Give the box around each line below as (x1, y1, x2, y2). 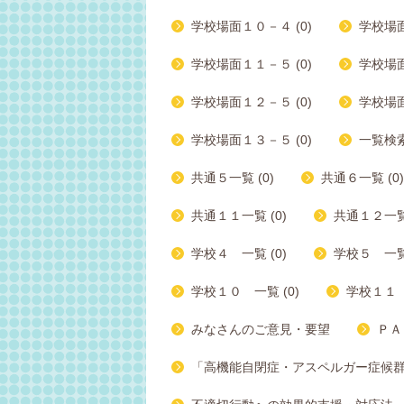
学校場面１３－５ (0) (191, 133, 312, 147)
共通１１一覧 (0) (191, 208, 287, 223)
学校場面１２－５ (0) (191, 95, 312, 109)
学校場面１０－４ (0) (191, 19, 312, 33)
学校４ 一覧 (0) (191, 246, 287, 261)
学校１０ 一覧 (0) (191, 284, 299, 298)
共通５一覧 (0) (191, 170, 274, 185)
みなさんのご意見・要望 (191, 322, 330, 336)
